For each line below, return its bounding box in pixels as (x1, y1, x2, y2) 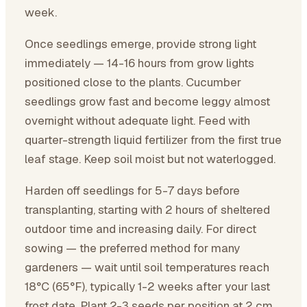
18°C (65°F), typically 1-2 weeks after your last (25, 279, 270, 294)
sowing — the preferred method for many (25, 241, 240, 256)
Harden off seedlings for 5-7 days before (25, 183, 240, 198)
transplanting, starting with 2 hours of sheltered (25, 202, 270, 217)
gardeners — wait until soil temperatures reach (25, 260, 269, 275)
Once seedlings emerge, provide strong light (25, 36, 256, 51)
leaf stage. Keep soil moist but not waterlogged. (25, 151, 275, 167)
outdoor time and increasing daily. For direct (25, 221, 256, 236)
